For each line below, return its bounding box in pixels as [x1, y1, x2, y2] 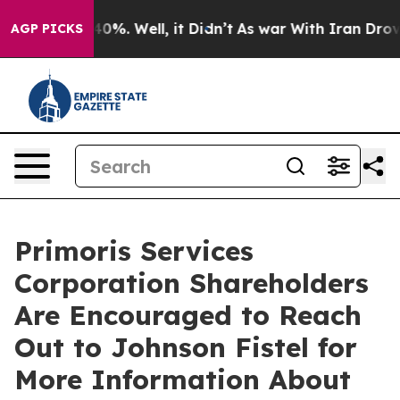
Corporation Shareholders [14, 266, 369, 300]
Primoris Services [14, 234, 254, 268]
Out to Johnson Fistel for [14, 330, 357, 364]
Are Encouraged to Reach [14, 298, 362, 332]
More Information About [14, 362, 351, 396]
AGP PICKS [11, 21, 83, 37]
